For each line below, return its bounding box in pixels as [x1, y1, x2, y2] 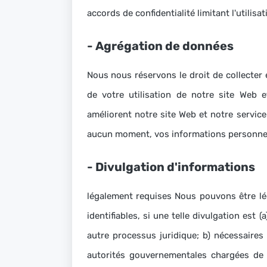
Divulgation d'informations [95, 160, 255, 174]
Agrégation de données [95, 39, 234, 53]
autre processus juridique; [86, 230, 203, 241]
